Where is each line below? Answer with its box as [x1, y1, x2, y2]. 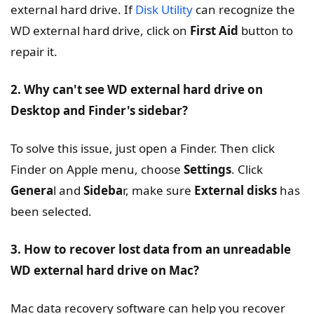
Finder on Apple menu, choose [11, 161, 184, 178]
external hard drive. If [11, 1, 135, 18]
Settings [184, 161, 231, 178]
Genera [11, 182, 53, 199]
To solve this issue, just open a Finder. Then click [11, 140, 275, 157]
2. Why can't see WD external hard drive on [11, 81, 263, 98]
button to [238, 22, 293, 39]
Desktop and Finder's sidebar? [11, 102, 188, 119]
